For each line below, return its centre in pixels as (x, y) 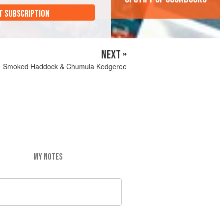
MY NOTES (48, 157)
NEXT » (114, 55)
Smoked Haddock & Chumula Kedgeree (65, 66)
